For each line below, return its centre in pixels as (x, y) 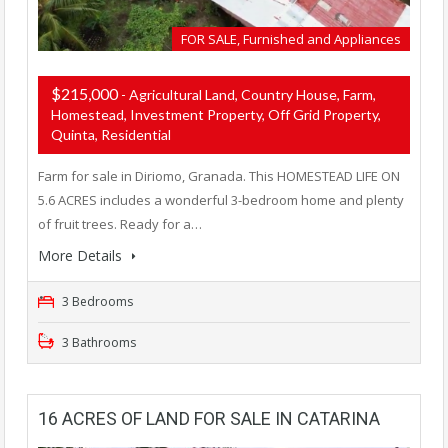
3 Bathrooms (97, 342)
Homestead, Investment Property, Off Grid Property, (216, 114)
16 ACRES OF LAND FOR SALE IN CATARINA (209, 418)
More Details (82, 255)
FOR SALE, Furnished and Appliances (291, 38)
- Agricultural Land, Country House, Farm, (248, 94)
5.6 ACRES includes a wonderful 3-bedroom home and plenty (221, 199)
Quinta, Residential (111, 134)
